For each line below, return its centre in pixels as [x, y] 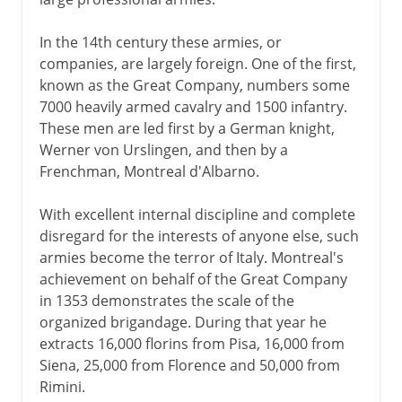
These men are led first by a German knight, [187, 128]
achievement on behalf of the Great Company [193, 279]
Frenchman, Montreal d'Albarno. [149, 171]
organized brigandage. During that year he [183, 322]
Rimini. [62, 386]
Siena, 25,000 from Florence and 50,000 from [189, 365]
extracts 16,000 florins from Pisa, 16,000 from [192, 343]
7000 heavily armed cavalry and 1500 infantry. [193, 106]
